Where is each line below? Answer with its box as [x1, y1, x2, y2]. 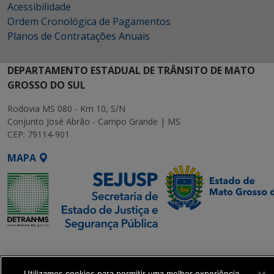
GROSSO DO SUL [7, 78, 86, 92]
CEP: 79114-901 [7, 128, 70, 140]
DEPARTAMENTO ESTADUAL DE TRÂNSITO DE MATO [7, 63, 255, 77]
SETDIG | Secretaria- [7, 238, 107, 252]
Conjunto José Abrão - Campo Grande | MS [7, 115, 180, 127]
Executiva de [7, 253, 69, 267]
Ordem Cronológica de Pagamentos [7, 14, 171, 28]
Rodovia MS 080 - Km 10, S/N [7, 102, 125, 114]
